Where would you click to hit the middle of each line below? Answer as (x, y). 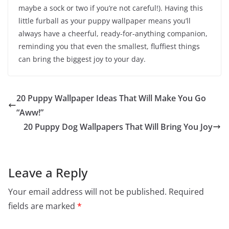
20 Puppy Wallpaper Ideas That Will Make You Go (111, 98)
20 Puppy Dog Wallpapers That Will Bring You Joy (118, 127)
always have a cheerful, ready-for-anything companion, (113, 34)
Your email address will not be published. (87, 192)
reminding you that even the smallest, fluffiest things (109, 47)
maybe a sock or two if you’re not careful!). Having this (111, 8)
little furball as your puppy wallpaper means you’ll (105, 21)
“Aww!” (30, 113)
